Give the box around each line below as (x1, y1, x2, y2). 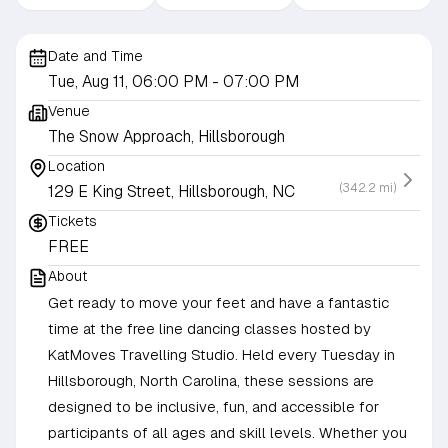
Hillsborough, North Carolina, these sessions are (48, 372, 374, 390)
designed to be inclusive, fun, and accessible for (48, 398, 379, 416)
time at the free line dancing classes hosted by (48, 320, 371, 338)
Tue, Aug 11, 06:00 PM (48, 72, 212, 92)
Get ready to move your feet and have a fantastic (48, 294, 389, 312)
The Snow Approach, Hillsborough (48, 127, 285, 147)
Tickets (48, 213, 97, 230)
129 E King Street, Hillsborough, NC (48, 182, 295, 202)
